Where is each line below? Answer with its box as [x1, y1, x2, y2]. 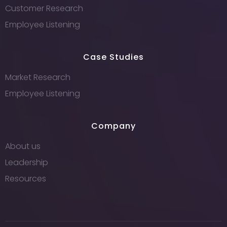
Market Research [5, 71, 70, 84]
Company [91, 120, 136, 132]
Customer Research [5, 3, 83, 15]
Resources [5, 173, 46, 185]
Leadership [5, 157, 48, 169]
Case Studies [83, 51, 144, 63]
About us [5, 140, 41, 153]
